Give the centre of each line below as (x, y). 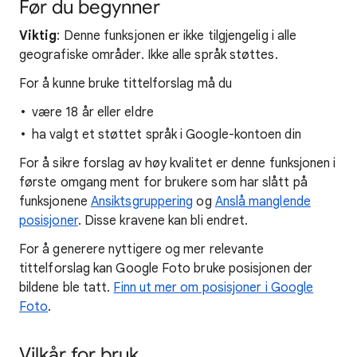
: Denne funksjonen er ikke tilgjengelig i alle (177, 36)
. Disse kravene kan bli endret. (163, 221)
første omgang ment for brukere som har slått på (163, 182)
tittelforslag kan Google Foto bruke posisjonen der (166, 269)
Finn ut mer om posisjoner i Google (214, 288)
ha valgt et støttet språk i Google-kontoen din (167, 135)
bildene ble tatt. (67, 288)
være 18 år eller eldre (93, 112)
